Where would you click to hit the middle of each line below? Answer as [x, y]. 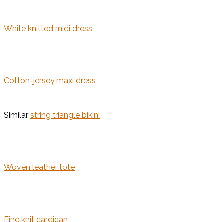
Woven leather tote [39, 167]
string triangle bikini [65, 115]
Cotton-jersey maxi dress [50, 81]
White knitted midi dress [48, 29]
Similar [17, 115]
